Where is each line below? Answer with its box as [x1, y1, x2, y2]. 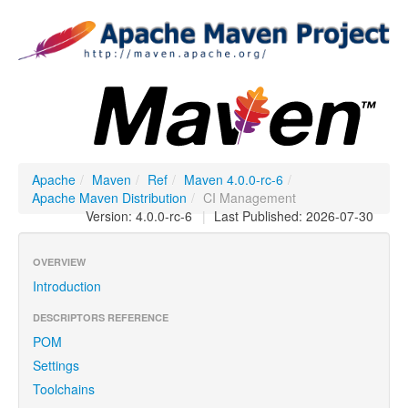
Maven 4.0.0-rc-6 [184, 169, 283, 189]
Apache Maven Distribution [32, 188, 187, 207]
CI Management [203, 188, 296, 207]
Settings [33, 355, 79, 374]
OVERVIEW [33, 254, 86, 269]
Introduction [33, 276, 101, 295]
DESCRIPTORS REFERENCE [33, 310, 168, 324]
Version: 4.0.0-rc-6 [86, 206, 192, 225]
